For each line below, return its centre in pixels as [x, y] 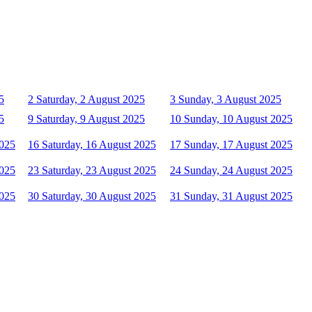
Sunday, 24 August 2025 [238, 170]
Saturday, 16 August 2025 [99, 144]
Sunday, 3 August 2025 [230, 99]
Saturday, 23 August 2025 [99, 170]
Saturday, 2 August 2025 [91, 99]
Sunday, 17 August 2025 [238, 144]
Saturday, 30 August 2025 [99, 196]
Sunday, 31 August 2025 [238, 196]
